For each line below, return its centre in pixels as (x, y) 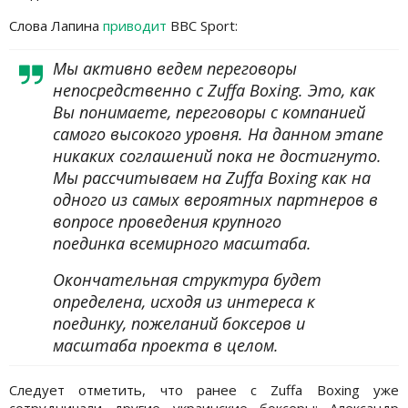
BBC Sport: (202, 25)
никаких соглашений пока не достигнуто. (217, 155)
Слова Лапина (56, 25)
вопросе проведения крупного (167, 221)
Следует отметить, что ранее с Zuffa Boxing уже (204, 389)
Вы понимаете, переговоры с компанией (209, 112)
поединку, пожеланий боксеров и (179, 323)
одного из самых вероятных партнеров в (215, 199)
